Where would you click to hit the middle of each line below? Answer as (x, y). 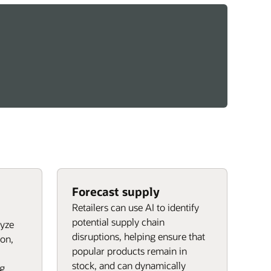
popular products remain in (129, 251)
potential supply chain (118, 222)
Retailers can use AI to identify (135, 207)
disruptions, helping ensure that (139, 236)
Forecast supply (116, 191)
